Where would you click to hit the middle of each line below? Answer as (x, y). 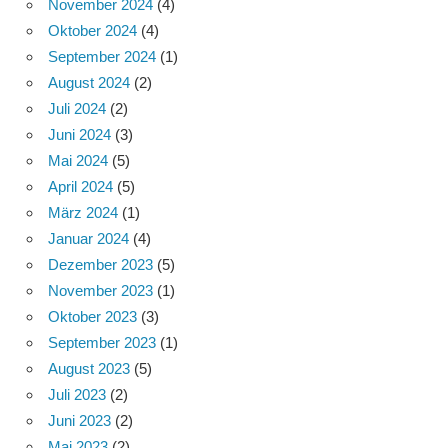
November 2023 (100, 291)
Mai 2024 (78, 161)
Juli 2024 (77, 109)
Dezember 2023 (100, 265)
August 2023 (89, 369)
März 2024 (83, 213)
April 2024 (80, 187)
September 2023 (102, 343)
